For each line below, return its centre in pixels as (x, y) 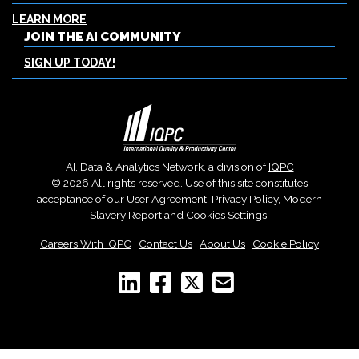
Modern (303, 199)
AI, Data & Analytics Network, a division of (167, 167)
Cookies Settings (226, 215)
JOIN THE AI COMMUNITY (103, 37)
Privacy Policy (245, 199)
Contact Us (165, 244)
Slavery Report (126, 215)
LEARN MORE (49, 19)
